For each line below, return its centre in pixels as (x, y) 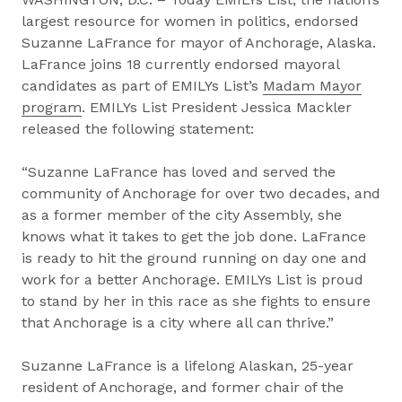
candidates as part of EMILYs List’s (142, 86)
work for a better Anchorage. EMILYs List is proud (192, 280)
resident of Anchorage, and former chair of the (183, 387)
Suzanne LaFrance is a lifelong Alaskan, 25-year (188, 366)
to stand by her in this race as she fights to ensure (196, 301)
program (52, 107)
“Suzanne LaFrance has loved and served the (179, 172)
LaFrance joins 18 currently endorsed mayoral (180, 64)
